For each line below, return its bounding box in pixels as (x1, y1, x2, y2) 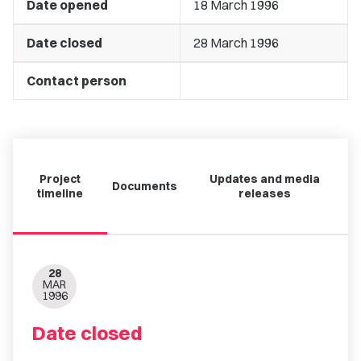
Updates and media (210, 172, 321, 186)
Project (39, 172, 81, 186)
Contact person (27, 73, 127, 89)
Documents (111, 179, 177, 193)
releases (239, 186, 292, 201)
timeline (36, 186, 83, 201)
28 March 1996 (193, 35, 279, 51)
